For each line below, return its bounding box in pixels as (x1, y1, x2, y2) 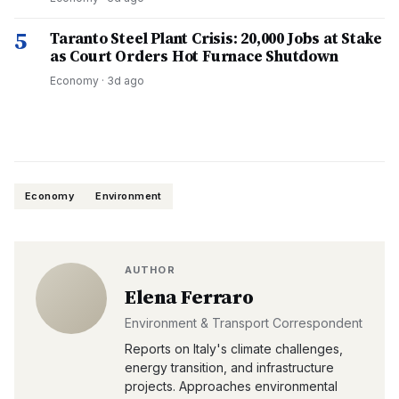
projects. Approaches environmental (125, 379, 338, 394)
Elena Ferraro (125, 283, 254, 310)
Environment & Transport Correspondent (125, 315, 362, 330)
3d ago (107, 74, 144, 87)
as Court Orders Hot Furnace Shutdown (50, 45, 338, 67)
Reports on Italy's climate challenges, (125, 341, 343, 356)
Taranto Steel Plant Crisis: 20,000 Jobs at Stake (50, 28, 383, 49)
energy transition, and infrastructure (125, 360, 334, 375)
